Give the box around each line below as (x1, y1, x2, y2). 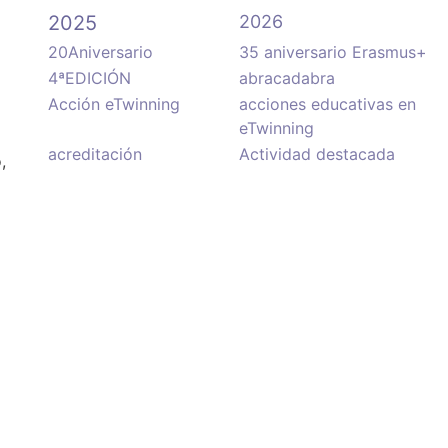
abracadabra (239, 68, 336, 88)
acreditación (48, 144, 143, 164)
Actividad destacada (239, 144, 396, 164)
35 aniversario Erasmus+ (239, 42, 428, 62)
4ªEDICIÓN (48, 68, 132, 88)
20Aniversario (48, 42, 154, 62)
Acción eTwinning (48, 94, 181, 114)
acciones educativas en (239, 94, 417, 114)
